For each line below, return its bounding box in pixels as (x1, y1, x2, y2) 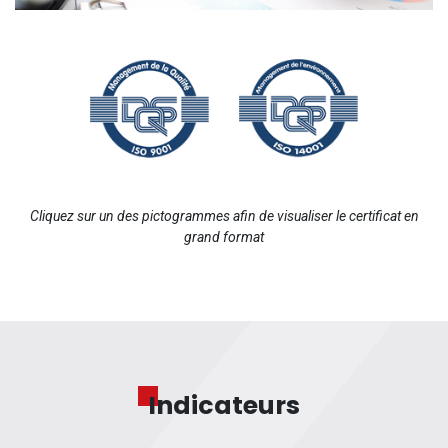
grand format (184, 229, 264, 246)
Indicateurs (148, 388, 300, 424)
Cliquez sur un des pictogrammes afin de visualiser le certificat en (29, 208, 419, 225)
